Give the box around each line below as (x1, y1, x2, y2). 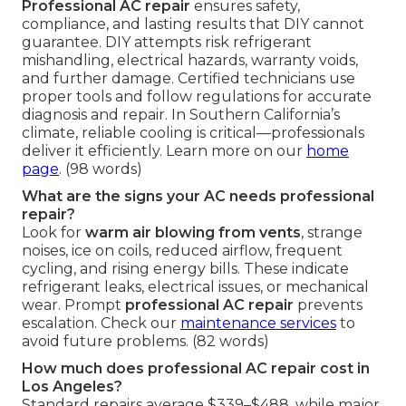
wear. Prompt (22, 295, 125, 314)
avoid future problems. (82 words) (22, 332, 269, 350)
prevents (294, 295, 362, 314)
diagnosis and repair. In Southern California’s (22, 105, 340, 123)
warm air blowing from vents (85, 223, 301, 241)
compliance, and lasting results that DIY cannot (22, 14, 364, 33)
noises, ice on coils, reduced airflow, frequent (22, 241, 343, 259)
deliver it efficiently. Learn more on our (22, 141, 306, 159)
